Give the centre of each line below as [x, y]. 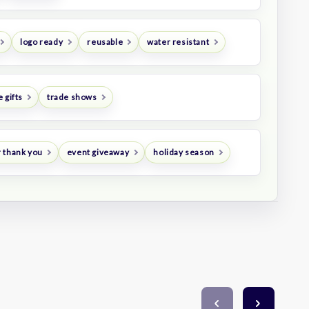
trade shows [72, 97]
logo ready [42, 42]
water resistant [178, 42]
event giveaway [98, 152]
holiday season [184, 152]
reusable [105, 42]
